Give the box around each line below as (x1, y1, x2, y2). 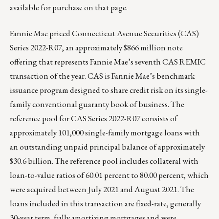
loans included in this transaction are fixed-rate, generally (10, 198, 201, 209)
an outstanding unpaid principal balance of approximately (10, 141, 205, 153)
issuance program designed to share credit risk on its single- (10, 85, 208, 96)
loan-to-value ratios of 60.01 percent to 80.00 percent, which (10, 170, 209, 181)
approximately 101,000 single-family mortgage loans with (10, 127, 200, 138)
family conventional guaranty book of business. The (10, 99, 184, 110)
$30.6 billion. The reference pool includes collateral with (10, 155, 198, 167)
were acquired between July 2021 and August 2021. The (10, 184, 194, 195)
